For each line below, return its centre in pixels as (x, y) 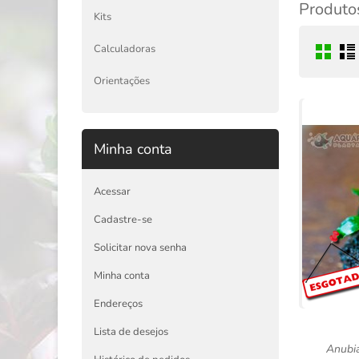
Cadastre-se (123, 220)
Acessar (112, 192)
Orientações (122, 81)
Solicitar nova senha (140, 248)
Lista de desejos (131, 332)
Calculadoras (125, 49)
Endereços (118, 304)
